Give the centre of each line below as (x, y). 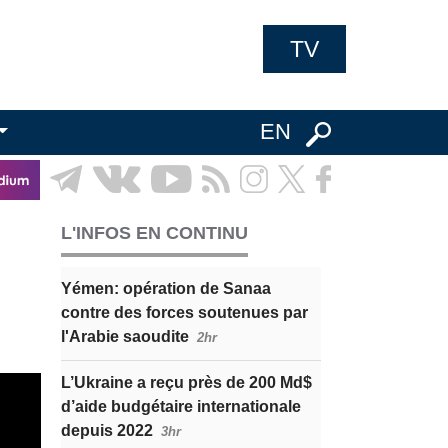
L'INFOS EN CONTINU (154, 233)
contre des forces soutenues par (184, 312)
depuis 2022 (107, 430)
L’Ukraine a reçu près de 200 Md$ (186, 382)
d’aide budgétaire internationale (181, 406)
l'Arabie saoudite (125, 336)
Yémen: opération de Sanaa (166, 288)
